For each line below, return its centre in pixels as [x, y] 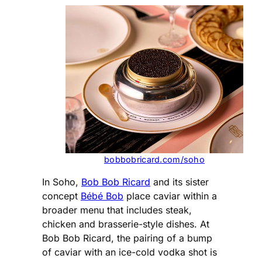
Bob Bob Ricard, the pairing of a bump [127, 238]
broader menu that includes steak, [117, 210]
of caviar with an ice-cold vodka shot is [130, 252]
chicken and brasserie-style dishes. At [126, 224]
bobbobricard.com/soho [154, 159]
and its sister [180, 182]
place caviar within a [170, 196]
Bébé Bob [102, 196]
